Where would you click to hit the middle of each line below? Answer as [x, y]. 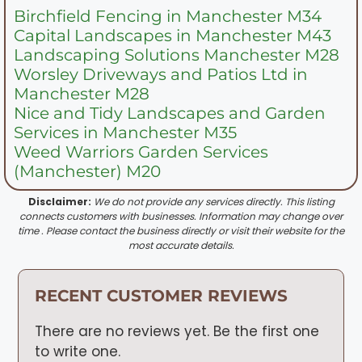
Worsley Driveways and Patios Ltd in [161, 74]
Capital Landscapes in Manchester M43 [173, 35]
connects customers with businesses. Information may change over [181, 216]
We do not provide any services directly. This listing [214, 201]
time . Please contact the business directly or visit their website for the [181, 230]
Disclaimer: [59, 201]
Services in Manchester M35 [125, 132]
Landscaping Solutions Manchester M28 [177, 55]
